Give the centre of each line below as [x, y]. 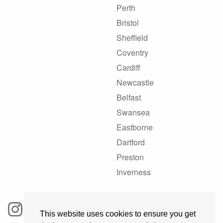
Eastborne [135, 127]
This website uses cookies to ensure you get [118, 214]
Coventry [132, 53]
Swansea [133, 112]
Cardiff [128, 68]
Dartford [131, 142]
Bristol [128, 23]
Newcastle [135, 83]
